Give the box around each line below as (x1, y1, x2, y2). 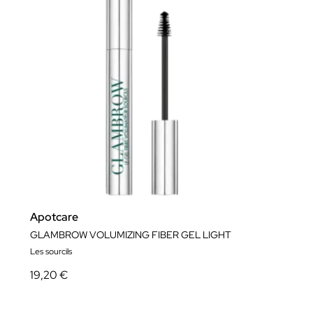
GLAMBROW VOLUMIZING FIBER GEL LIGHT (30, 228, 231, 241)
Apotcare (30, 210, 78, 224)
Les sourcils (30, 246, 72, 257)
